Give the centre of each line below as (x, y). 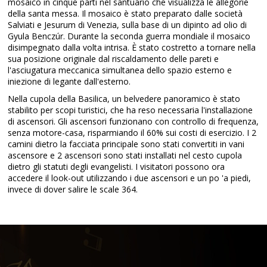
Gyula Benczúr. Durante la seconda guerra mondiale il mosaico (129, 36)
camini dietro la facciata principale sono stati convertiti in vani (126, 144)
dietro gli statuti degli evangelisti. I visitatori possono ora (117, 167)
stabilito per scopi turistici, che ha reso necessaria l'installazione (131, 110)
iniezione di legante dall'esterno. (69, 81)
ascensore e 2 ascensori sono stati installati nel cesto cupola (125, 155)
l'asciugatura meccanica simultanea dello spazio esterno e (120, 70)
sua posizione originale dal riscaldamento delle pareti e (114, 59)
